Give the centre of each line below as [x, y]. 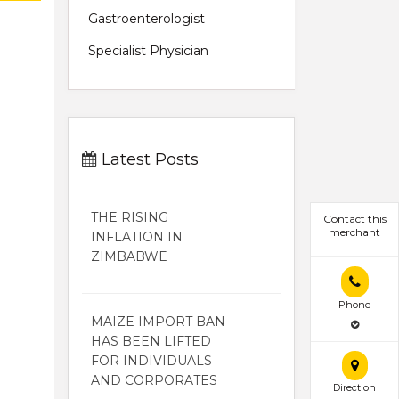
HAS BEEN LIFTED [151, 341]
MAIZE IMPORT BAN [158, 321]
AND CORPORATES [154, 380]
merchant [354, 232]
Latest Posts [148, 159]
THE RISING [130, 217]
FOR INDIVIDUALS [151, 360]
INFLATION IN [137, 236]
